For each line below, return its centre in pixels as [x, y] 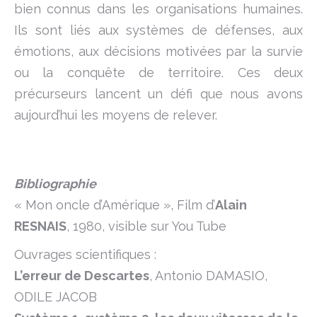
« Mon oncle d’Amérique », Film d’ [115, 205]
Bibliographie [55, 184]
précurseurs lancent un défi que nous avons [158, 94]
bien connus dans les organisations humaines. [158, 9]
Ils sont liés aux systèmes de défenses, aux [158, 30]
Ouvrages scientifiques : [85, 254]
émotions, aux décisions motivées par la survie [158, 51]
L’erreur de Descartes [82, 276]
